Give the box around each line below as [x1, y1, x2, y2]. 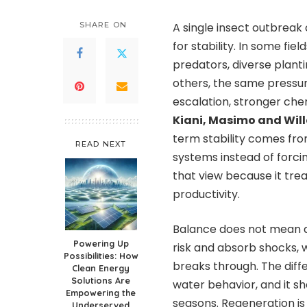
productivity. [173, 186, 240, 202]
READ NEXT [75, 138, 126, 149]
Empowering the [66, 286, 136, 298]
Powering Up [73, 237, 129, 249]
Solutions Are [71, 274, 130, 286]
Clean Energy [72, 262, 130, 273]
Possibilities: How [63, 249, 138, 261]
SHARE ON [79, 19, 127, 29]
